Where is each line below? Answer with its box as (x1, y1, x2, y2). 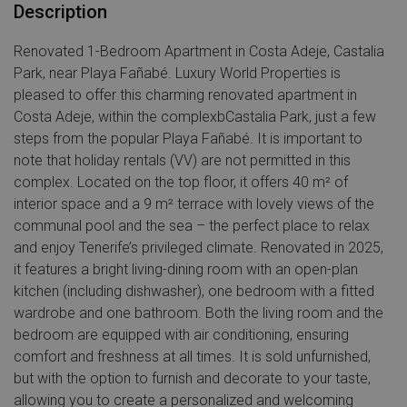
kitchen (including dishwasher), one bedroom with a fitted (14, 283, 374, 300)
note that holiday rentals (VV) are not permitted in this (14, 152, 351, 169)
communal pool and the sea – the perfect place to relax (14, 217, 370, 234)
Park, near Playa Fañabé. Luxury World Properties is (14, 65, 341, 82)
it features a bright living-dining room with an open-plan (14, 261, 358, 278)
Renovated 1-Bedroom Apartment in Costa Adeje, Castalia (14, 43, 384, 60)
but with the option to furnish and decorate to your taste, (14, 370, 371, 387)
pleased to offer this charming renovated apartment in (14, 86, 357, 104)
